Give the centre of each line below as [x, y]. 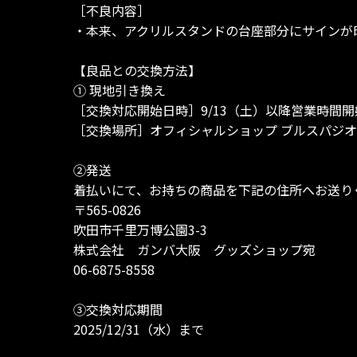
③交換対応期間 [118, 310]
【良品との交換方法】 [137, 71]
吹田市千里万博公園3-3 [140, 230]
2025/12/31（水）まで [139, 330]
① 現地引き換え [120, 90]
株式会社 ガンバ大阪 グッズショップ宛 [194, 250]
